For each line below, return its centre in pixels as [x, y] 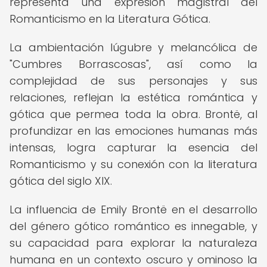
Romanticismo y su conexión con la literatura [133, 164]
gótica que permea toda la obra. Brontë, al [133, 114]
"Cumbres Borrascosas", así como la [133, 64]
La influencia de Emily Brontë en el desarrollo [133, 209]
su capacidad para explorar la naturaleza [133, 243]
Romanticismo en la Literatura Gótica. [110, 19]
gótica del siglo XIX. [61, 181]
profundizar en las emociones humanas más [133, 131]
